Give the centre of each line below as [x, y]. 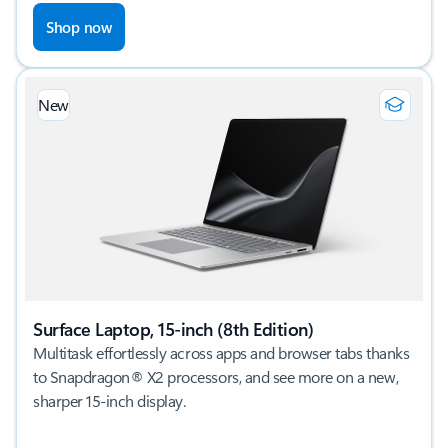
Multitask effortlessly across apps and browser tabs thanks [221, 352]
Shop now [79, 26]
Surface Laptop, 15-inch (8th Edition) [173, 328]
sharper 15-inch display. [109, 400]
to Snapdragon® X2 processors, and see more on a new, [216, 376]
